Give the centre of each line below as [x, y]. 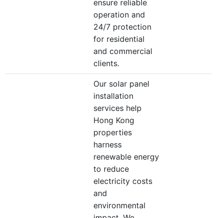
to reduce [111, 169]
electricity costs [123, 181]
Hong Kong [114, 120]
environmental [119, 205]
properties [113, 132]
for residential [119, 39]
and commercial [123, 51]
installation [113, 96]
